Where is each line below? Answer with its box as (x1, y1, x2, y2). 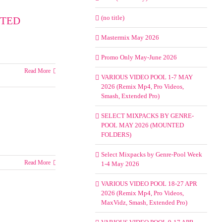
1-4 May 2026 (101, 160, 139, 167)
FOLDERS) (101, 131, 131, 138)
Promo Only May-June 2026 (101, 54, 177, 61)
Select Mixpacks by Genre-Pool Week (101, 151, 202, 158)
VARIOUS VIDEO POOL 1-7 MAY (101, 73, 193, 81)
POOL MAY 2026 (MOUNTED (101, 121, 184, 129)
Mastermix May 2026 (101, 34, 159, 41)
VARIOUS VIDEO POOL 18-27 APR (101, 180, 197, 187)
